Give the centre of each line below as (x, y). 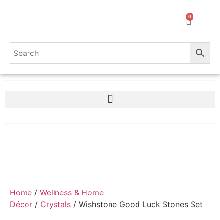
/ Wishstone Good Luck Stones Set (137, 204)
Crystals (55, 204)
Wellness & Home (72, 192)
